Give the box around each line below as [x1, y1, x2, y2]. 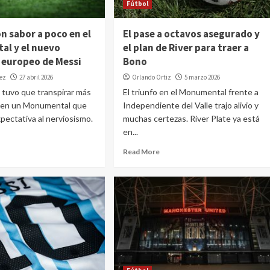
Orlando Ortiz [131, 73, 171, 81]
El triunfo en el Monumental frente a [122, 87, 259, 97]
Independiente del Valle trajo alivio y [122, 100, 259, 110]
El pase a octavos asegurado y [122, 27, 260, 40]
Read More [122, 147, 160, 156]
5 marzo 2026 [184, 73, 220, 81]
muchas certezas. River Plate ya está [122, 113, 260, 124]
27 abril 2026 [19, 73, 54, 81]
